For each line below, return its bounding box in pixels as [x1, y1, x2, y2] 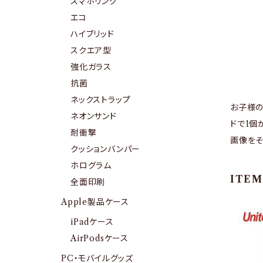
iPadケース [70, 217, 114, 227]
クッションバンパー [70, 144, 141, 154]
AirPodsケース [70, 233, 129, 244]
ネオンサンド [70, 111, 117, 122]
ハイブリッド [70, 29, 114, 39]
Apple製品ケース [61, 197, 129, 207]
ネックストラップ [70, 95, 131, 105]
